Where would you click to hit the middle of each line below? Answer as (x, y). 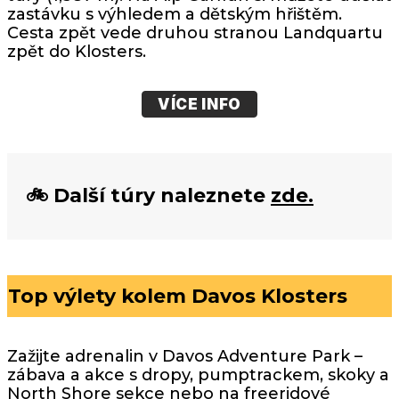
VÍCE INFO (199, 104)
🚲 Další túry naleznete (148, 196)
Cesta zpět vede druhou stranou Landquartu (195, 33)
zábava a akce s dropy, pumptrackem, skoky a (198, 375)
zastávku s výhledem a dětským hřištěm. (175, 15)
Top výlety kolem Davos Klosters (178, 296)
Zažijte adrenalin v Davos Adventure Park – (185, 356)
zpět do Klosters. (77, 52)
